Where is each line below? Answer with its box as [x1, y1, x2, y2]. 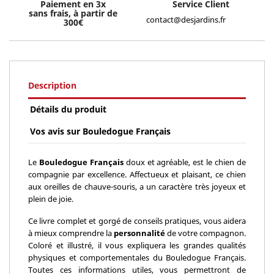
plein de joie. [28, 193, 73, 204]
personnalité [114, 227, 165, 239]
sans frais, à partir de [29, 7, 117, 20]
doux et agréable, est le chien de [123, 156, 246, 168]
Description [28, 79, 76, 91]
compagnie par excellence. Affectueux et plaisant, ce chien [28, 168, 246, 180]
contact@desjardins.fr [146, 14, 226, 26]
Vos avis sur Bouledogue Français [30, 125, 171, 138]
